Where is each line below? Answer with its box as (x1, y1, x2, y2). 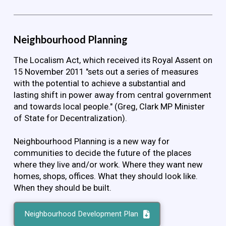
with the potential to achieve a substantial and (13, 78, 186, 89)
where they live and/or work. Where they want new (13, 159, 203, 169)
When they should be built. (13, 182, 111, 193)
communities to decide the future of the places (13, 147, 191, 158)
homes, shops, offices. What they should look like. (13, 171, 198, 181)
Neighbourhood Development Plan (24, 209, 139, 219)
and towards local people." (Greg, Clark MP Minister (13, 101, 205, 112)
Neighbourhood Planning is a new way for (13, 136, 169, 146)
